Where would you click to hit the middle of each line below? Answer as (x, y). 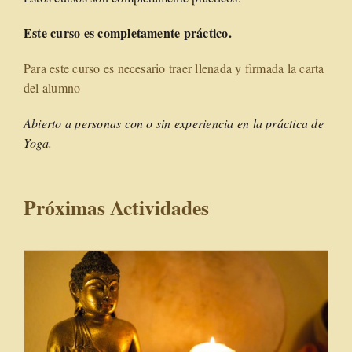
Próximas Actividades (116, 207)
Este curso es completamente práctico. (127, 33)
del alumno (54, 88)
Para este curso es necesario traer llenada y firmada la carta (174, 68)
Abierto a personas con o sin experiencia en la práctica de (173, 123)
